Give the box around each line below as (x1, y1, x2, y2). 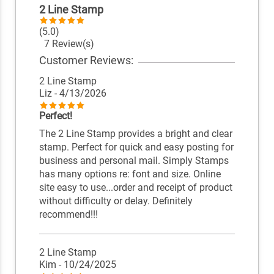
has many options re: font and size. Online (39, 168, 221, 180)
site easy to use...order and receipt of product (39, 182, 232, 194)
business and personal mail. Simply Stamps (39, 155, 229, 167)
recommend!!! (39, 209, 98, 221)
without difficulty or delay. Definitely (39, 195, 193, 207)
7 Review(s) (39, 38, 94, 50)
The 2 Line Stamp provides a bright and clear (39, 128, 232, 140)
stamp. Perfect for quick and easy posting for (39, 141, 234, 154)
